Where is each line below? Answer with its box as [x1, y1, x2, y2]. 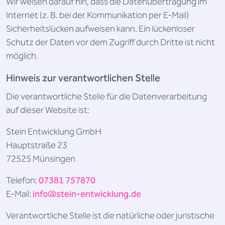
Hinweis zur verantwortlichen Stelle [6, 70, 160, 86]
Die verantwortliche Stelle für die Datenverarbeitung [6, 89, 207, 104]
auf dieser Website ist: [6, 103, 89, 118]
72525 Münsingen [6, 152, 75, 166]
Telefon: [6, 173, 39, 188]
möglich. [6, 49, 38, 63]
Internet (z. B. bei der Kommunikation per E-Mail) [6, 8, 189, 23]
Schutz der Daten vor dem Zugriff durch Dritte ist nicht [6, 35, 215, 50]
